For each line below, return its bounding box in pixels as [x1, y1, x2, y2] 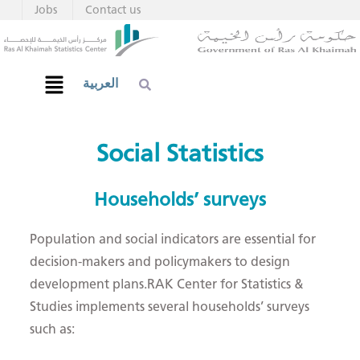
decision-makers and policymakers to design [30, 254, 291, 270]
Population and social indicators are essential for [30, 231, 317, 247]
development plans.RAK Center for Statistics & [30, 276, 305, 292]
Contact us [85, 3, 141, 17]
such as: [30, 321, 76, 337]
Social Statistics [96, 138, 264, 169]
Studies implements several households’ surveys [30, 299, 310, 315]
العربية [83, 76, 119, 92]
